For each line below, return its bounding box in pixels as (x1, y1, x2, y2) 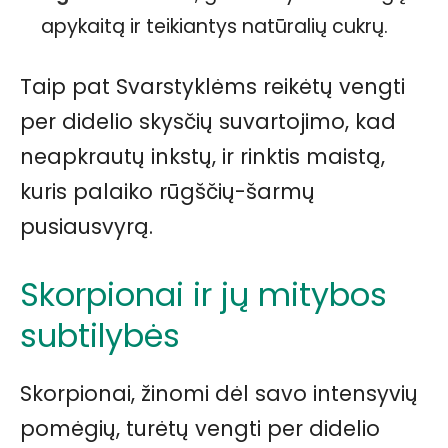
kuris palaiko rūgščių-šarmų (20, 177, 315, 206)
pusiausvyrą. (20, 212, 153, 241)
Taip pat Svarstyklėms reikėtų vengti (20, 72, 405, 101)
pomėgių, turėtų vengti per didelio (20, 414, 380, 443)
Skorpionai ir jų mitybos (20, 272, 387, 317)
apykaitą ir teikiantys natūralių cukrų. (41, 13, 388, 40)
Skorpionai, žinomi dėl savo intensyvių (20, 379, 418, 408)
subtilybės (20, 313, 180, 358)
